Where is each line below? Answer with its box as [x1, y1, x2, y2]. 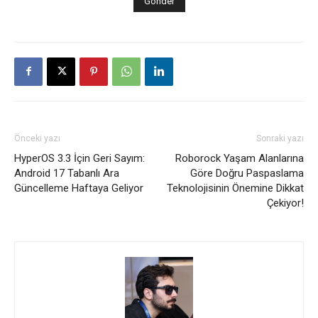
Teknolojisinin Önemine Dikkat [167, 181, 304, 194]
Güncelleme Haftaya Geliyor [14, 181, 143, 194]
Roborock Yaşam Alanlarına [175, 151, 304, 165]
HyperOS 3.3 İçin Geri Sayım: [14, 151, 145, 165]
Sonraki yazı [256, 133, 304, 143]
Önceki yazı [14, 133, 60, 143]
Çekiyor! [267, 196, 304, 209]
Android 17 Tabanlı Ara [14, 166, 119, 180]
